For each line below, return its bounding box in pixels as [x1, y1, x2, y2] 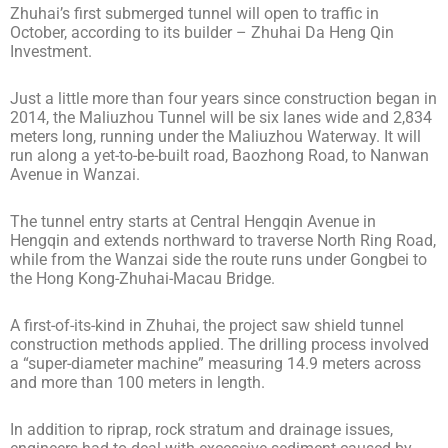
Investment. [10, 41, 92, 61]
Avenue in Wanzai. [10, 164, 140, 184]
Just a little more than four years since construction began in [10, 88, 437, 108]
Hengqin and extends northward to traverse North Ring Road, [10, 230, 436, 250]
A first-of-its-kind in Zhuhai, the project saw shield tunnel [10, 315, 404, 335]
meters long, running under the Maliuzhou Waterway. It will [10, 126, 421, 146]
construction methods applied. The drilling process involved [10, 334, 429, 354]
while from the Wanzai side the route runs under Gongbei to [10, 249, 427, 269]
